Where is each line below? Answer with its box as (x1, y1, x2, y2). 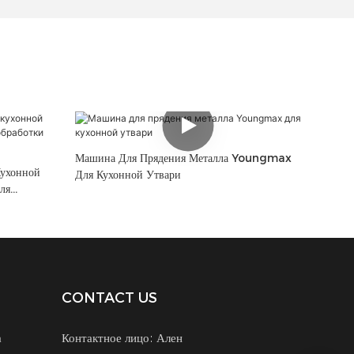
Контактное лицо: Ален (62, 330, 183, 345)
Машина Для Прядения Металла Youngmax (74, 151, 292, 166)
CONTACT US (62, 289, 158, 307)
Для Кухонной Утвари (74, 168, 181, 183)
